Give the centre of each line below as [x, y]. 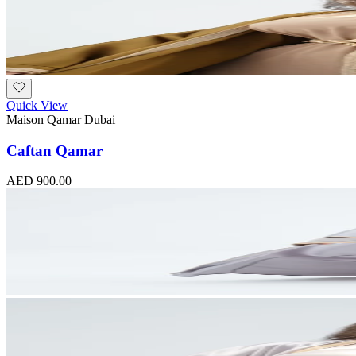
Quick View [37, 105]
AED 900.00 [39, 181]
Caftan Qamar [54, 150]
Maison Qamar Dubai [61, 119]
